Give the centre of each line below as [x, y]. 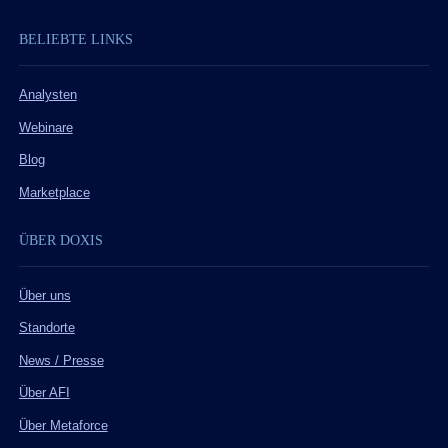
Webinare [45, 127]
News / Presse [61, 360]
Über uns [44, 295]
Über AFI [44, 393]
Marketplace [54, 192]
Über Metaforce [63, 425]
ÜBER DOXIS [60, 240]
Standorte [46, 328]
